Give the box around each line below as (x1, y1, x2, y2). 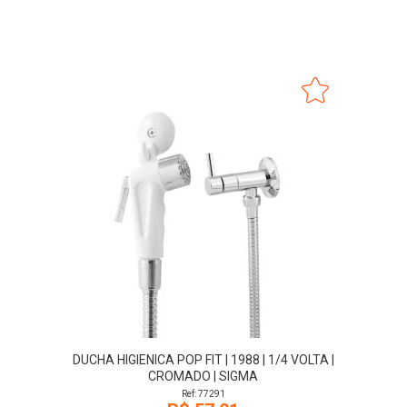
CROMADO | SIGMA (148, 369, 259, 383)
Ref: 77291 (181, 389, 225, 399)
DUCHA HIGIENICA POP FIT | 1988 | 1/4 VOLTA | (72, 352, 334, 367)
